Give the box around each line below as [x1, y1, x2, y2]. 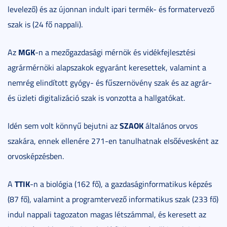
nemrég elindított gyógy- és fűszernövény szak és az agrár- [8, 77, 212, 89]
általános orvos [143, 120, 198, 132]
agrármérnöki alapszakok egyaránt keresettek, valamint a [8, 62, 206, 73]
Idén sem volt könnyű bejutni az [8, 120, 120, 132]
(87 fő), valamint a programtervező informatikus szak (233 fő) [8, 194, 218, 205]
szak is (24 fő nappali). [8, 19, 83, 30]
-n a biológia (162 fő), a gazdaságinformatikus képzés [30, 178, 212, 190]
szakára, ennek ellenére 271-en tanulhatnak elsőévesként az [8, 135, 218, 147]
